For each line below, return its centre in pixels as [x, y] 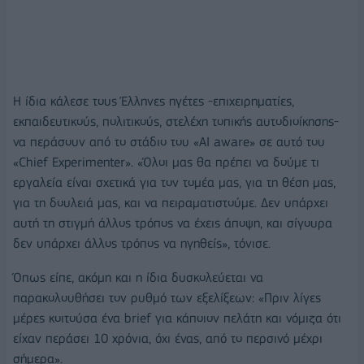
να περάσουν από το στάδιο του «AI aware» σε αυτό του [169, 142]
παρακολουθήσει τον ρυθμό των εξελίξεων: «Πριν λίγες [167, 298]
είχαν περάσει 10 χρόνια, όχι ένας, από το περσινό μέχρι [168, 339]
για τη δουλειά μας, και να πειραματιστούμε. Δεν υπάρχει [171, 203]
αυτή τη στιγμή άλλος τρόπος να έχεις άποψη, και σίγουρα [173, 223]
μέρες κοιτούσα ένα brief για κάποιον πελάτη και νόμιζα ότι [177, 318]
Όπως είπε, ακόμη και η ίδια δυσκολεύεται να [138, 278]
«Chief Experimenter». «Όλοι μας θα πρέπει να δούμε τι [166, 162]
